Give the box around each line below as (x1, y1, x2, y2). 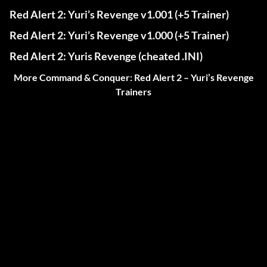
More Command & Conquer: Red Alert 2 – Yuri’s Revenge (13, 72, 254, 83)
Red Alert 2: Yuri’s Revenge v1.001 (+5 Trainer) (10, 8, 229, 21)
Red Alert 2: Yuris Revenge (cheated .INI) (10, 49, 203, 63)
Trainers (116, 86, 151, 98)
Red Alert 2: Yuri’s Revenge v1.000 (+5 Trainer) (10, 29, 229, 42)
